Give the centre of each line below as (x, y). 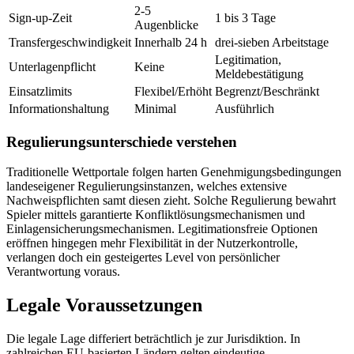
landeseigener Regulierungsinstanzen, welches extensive (147, 186)
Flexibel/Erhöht (173, 91)
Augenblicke (166, 24)
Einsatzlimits (40, 91)
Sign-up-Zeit (40, 17)
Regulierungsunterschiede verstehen (122, 141)
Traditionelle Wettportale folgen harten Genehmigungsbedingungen (174, 172)
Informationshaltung (59, 108)
